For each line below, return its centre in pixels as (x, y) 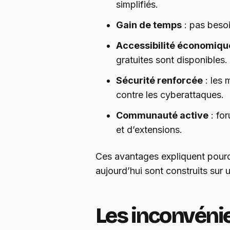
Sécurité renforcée (159, 81)
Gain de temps (149, 25)
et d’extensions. (149, 130)
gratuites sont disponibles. (172, 60)
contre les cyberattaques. (170, 95)
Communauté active (162, 116)
